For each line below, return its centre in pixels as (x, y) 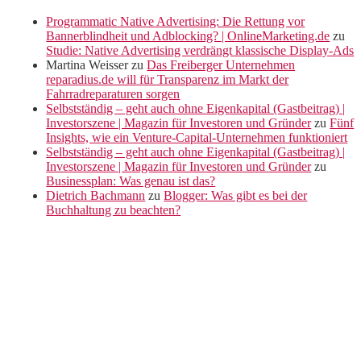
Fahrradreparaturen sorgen (113, 94)
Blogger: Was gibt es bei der (236, 196)
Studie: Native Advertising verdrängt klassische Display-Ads (200, 51)
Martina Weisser (87, 65)
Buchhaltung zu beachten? (114, 210)
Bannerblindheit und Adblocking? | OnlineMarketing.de (188, 36)
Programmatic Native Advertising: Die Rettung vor (176, 22)
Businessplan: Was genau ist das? (131, 181)
